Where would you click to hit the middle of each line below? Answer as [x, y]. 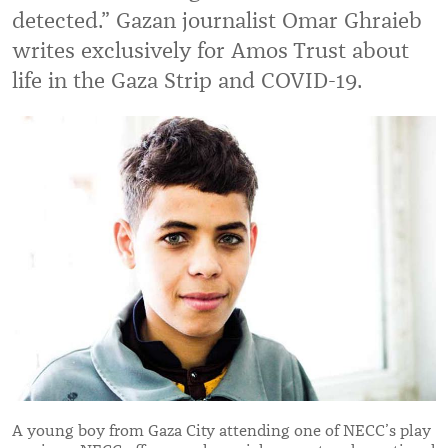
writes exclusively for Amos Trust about [210, 50]
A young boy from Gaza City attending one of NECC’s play [221, 430]
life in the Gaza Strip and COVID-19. [187, 80]
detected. [56, 20]
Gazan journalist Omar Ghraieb [269, 20]
